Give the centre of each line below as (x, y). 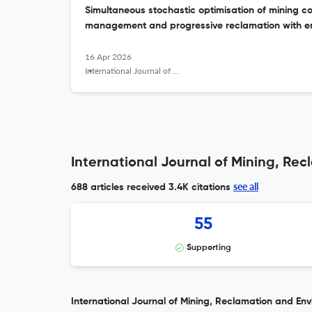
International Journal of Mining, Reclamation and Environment (129, 71)
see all (246, 186)
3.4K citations (198, 187)
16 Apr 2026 (108, 57)
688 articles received (118, 187)
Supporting (209, 248)
